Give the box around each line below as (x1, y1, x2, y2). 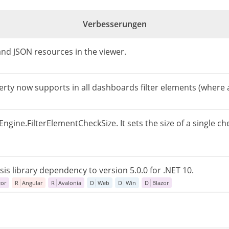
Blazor (152, 179, 169, 187)
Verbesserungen (82, 18, 147, 30)
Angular (22, 179, 42, 187)
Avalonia (58, 179, 81, 187)
